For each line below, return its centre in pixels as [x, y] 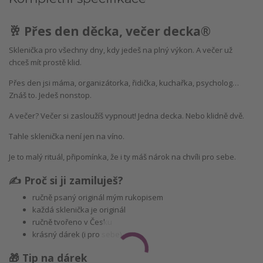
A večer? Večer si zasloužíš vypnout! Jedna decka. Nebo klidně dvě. [127, 116]
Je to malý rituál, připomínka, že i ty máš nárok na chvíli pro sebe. [122, 157]
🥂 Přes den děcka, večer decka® [110, 31]
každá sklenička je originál [79, 210]
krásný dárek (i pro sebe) [77, 235]
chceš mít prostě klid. [45, 63]
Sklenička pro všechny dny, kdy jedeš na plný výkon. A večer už [121, 50]
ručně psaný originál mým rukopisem [98, 198]
